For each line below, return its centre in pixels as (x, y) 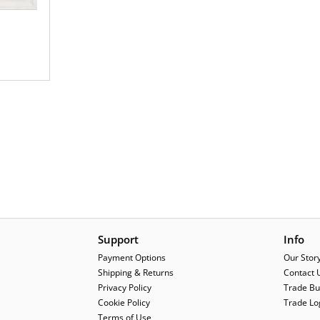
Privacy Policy (125, 287)
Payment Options (132, 257)
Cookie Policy (124, 302)
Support (118, 239)
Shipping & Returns (136, 272)
